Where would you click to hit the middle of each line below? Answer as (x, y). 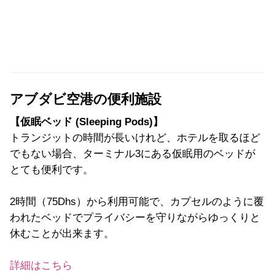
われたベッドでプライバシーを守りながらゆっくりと (135, 217)
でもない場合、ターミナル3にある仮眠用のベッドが (133, 153)
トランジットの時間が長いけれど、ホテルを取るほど (135, 137)
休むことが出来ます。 (62, 233)
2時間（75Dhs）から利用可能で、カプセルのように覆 (137, 201)
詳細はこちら (41, 265)
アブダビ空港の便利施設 (86, 99)
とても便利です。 (52, 169)
